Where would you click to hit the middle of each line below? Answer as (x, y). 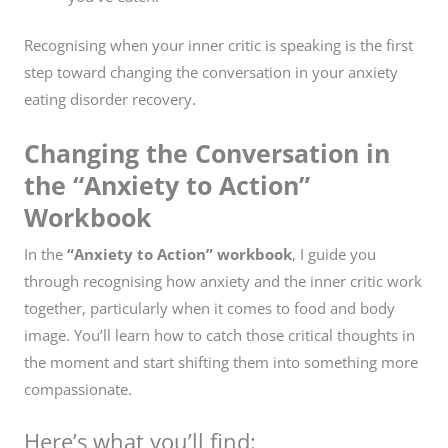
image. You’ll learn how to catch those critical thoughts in (219, 334)
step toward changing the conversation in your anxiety (211, 71)
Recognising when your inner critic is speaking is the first (218, 44)
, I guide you (334, 253)
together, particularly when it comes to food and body (209, 307)
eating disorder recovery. (110, 98)
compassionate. (78, 388)
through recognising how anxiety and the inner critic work (223, 280)
